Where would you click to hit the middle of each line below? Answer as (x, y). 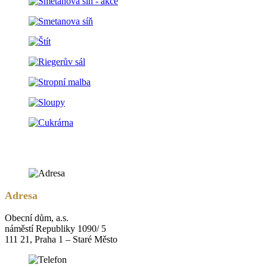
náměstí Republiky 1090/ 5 (55, 228)
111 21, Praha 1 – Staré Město (61, 239)
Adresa (21, 195)
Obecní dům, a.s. (37, 218)
